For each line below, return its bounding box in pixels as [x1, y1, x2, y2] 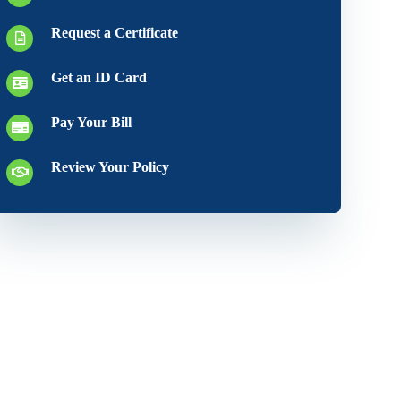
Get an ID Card [51, 70, 148, 85]
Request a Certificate [51, 25, 179, 40]
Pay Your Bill [51, 115, 132, 130]
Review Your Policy [51, 159, 170, 175]
